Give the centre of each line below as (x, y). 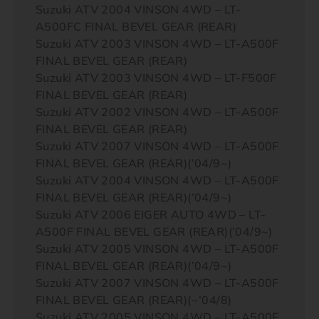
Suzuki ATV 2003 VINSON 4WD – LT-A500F (157, 43)
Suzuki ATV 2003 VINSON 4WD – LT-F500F (156, 78)
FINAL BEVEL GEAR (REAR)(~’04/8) (134, 300)
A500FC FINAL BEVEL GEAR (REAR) (136, 26)
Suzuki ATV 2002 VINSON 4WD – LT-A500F (157, 112)
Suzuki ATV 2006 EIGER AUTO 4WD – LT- (151, 214)
